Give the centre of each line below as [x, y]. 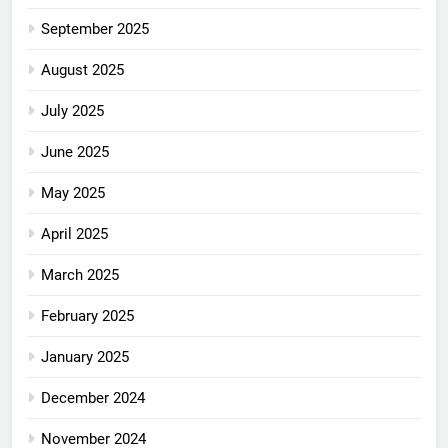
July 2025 [72, 111]
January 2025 [85, 357]
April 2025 [74, 234]
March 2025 [80, 275]
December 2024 [93, 398]
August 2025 [82, 70]
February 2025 [87, 316]
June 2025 [75, 152]
